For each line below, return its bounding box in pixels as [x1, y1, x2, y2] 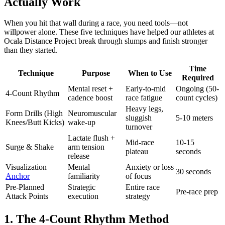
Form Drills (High [6, 109, 63, 118]
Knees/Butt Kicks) [6, 118, 64, 127]
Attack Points [6, 192, 48, 201]
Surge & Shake [6, 143, 54, 152]
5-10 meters [176, 114, 213, 123]
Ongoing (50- [176, 84, 219, 93]
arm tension [68, 143, 104, 152]
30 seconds [176, 167, 211, 176]
